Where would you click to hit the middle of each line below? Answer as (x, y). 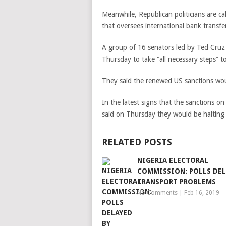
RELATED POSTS (137, 142)
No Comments (157, 193)
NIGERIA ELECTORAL (173, 160)
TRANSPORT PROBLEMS (177, 182)
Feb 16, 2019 (202, 193)
